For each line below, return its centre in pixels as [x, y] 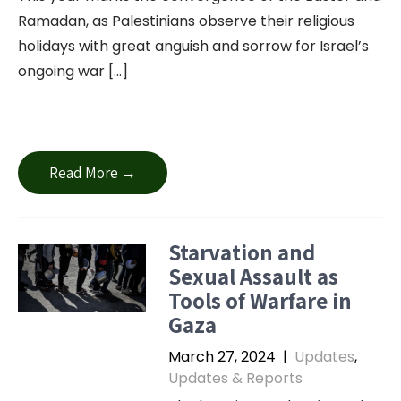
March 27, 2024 [222, 357]
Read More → [93, 173]
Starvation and [241, 252]
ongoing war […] [73, 71]
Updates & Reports [235, 378]
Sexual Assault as [253, 276]
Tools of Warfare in [260, 300]
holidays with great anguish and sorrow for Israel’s [193, 46]
